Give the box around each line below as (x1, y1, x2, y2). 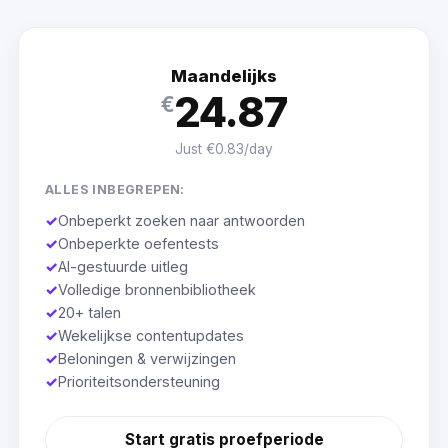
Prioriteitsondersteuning (57, 373, 220, 391)
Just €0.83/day (175, 141, 273, 158)
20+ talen (57, 304, 121, 322)
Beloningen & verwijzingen (57, 350, 236, 368)
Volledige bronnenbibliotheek (57, 281, 256, 299)
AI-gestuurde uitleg (57, 258, 188, 276)
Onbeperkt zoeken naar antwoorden (57, 212, 305, 230)
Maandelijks (171, 65, 277, 86)
